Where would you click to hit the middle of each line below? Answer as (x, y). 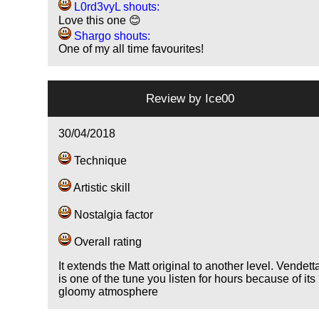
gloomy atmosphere (109, 292)
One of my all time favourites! (131, 49)
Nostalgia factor (113, 215)
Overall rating (107, 242)
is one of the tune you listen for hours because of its (187, 279)
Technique (99, 161)
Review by (176, 99)
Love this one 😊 (100, 21)
